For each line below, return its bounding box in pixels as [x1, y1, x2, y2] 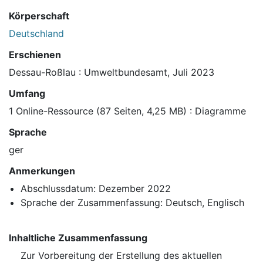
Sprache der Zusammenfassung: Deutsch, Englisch [21, 197, 244, 209]
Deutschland [9, 28, 64, 40]
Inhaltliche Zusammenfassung [9, 232, 147, 244]
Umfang [9, 87, 45, 100]
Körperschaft [9, 10, 69, 22]
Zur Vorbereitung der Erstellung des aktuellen [21, 249, 222, 262]
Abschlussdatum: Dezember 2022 [21, 183, 171, 195]
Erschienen [9, 49, 61, 61]
